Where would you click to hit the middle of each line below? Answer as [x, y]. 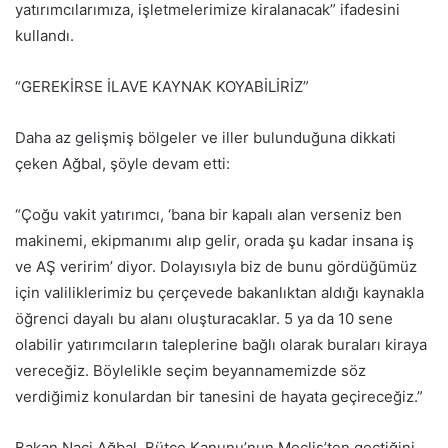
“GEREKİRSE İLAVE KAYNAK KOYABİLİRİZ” [162, 86]
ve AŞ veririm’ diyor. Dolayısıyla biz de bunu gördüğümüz [216, 266]
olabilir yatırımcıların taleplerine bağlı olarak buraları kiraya [221, 344]
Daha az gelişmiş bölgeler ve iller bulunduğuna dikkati [205, 137]
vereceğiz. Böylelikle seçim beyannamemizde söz [190, 370]
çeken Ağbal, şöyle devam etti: [122, 163]
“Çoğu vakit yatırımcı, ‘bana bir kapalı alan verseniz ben [208, 214]
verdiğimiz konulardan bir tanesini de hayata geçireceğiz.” [219, 396]
